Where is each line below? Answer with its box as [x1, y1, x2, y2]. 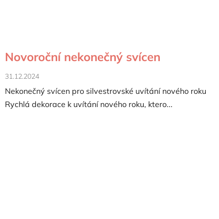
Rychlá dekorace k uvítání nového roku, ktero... [5, 99, 173, 109]
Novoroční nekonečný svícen [5, 49, 160, 64]
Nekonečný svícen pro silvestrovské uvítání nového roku [5, 86, 206, 96]
